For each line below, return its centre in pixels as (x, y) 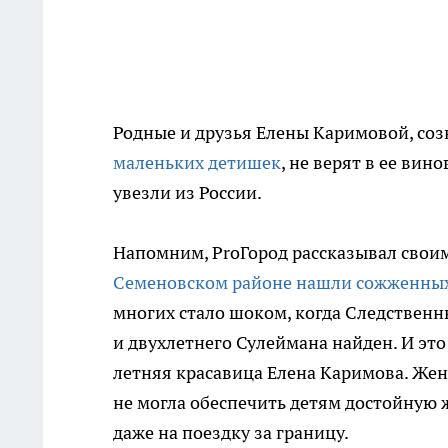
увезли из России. (187, 192)
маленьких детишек (197, 162)
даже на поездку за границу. (231, 432)
